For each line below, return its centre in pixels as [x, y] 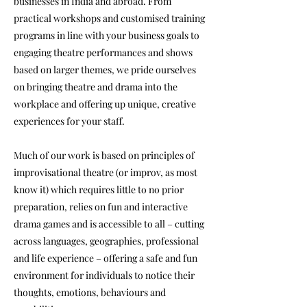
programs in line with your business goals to [107, 35]
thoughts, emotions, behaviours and [90, 292]
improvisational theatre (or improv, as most [106, 172]
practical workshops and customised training [109, 18]
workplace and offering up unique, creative [105, 104]
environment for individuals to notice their [104, 275]
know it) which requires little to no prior [99, 189]
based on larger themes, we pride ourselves [105, 70]
